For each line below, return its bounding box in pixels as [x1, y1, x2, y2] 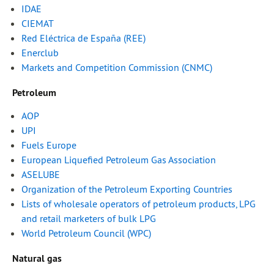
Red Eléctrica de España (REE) [21, 32, 146, 45]
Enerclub [21, 46, 59, 59]
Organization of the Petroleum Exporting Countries [21, 183, 232, 196]
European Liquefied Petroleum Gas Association [21, 154, 216, 166]
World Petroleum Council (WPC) [21, 227, 151, 240]
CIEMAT [21, 17, 54, 30]
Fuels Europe [21, 139, 76, 152]
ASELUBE [21, 168, 60, 181]
